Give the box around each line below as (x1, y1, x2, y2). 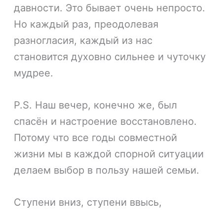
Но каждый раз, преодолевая (14, 18, 159, 30)
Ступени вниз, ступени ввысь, (14, 196, 162, 209)
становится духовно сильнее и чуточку (14, 50, 206, 63)
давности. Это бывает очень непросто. (14, 1, 206, 14)
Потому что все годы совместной (14, 132, 178, 144)
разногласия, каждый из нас (14, 34, 153, 46)
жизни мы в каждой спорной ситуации (14, 148, 204, 160)
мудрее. (14, 67, 54, 79)
